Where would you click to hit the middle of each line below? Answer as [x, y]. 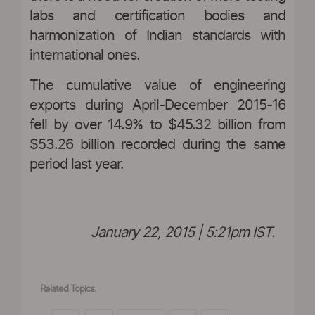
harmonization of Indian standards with [157, 36]
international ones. [85, 55]
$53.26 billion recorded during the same [157, 144]
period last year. [77, 164]
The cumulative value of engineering [157, 85]
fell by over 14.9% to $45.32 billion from [157, 125]
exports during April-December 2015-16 [157, 105]
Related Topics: [68, 289]
